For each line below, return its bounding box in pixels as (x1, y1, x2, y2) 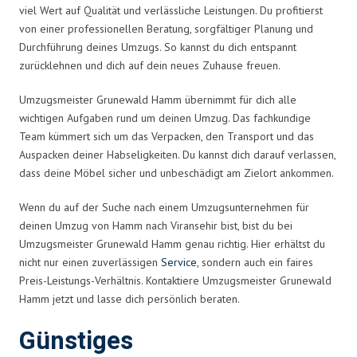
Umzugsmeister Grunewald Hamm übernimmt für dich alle (19, 92, 296, 107)
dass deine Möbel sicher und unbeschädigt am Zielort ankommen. (19, 165, 334, 180)
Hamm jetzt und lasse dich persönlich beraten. (19, 291, 240, 306)
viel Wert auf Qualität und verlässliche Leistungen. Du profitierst (19, 2, 323, 18)
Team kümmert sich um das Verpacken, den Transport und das (19, 128, 314, 143)
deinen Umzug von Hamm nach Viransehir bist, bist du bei (19, 218, 292, 233)
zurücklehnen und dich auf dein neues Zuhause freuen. (19, 57, 280, 73)
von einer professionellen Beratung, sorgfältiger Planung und (19, 21, 313, 36)
